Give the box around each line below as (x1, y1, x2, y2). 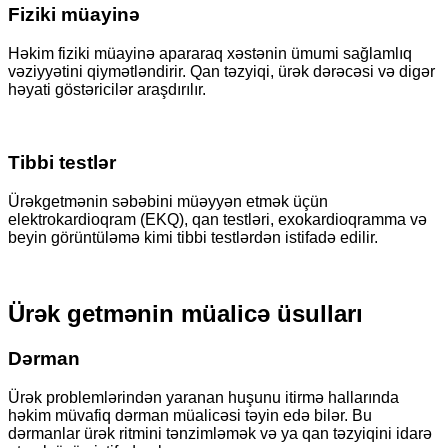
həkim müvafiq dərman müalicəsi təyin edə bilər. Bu (8, 407, 372, 425)
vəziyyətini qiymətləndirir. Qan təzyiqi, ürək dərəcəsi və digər (8, 63, 435, 81)
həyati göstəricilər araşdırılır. (8, 81, 206, 99)
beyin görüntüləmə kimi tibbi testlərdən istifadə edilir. (8, 228, 378, 246)
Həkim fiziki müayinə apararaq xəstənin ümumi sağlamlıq (8, 45, 412, 63)
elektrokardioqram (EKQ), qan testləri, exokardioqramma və (8, 210, 427, 228)
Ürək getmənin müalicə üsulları (8, 300, 363, 328)
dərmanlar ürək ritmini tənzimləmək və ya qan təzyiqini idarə (8, 425, 432, 443)
